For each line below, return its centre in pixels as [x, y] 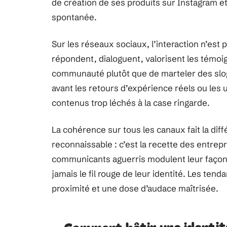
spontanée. [74, 17]
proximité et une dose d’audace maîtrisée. [135, 188]
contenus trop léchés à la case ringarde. [131, 103]
